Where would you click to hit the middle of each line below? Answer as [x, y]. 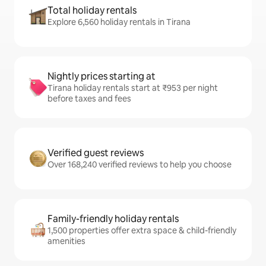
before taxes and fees [89, 99]
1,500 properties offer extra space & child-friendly [142, 231]
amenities [66, 241]
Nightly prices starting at [102, 77]
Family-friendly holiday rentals [113, 219]
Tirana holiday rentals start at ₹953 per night [133, 88]
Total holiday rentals [92, 11]
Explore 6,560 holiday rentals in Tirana [119, 22]
